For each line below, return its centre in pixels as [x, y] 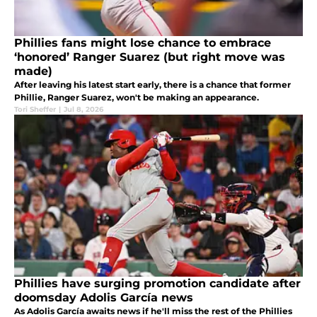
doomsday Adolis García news [104, 297]
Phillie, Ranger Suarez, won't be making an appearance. [137, 97]
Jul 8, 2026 [83, 109]
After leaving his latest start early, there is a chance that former [152, 84]
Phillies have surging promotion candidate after [157, 283]
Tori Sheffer [35, 109]
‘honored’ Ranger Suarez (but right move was [150, 57]
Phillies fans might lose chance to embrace [143, 42]
